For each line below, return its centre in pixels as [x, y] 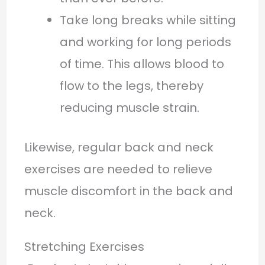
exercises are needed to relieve [118, 169]
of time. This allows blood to [142, 64]
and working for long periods [145, 42]
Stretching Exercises [84, 246]
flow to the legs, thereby [131, 85]
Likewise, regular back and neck [119, 147]
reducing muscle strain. [129, 107]
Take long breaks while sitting [148, 20]
